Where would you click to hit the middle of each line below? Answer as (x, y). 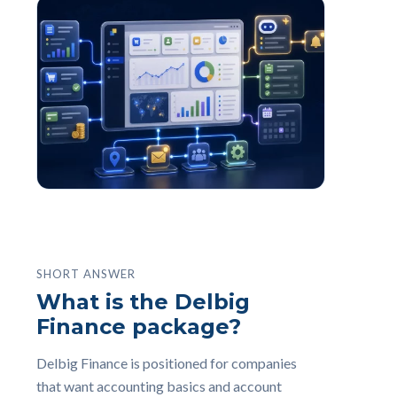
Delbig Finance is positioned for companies (167, 363)
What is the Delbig (143, 302)
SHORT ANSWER (86, 274)
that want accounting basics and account (159, 386)
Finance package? (139, 327)
